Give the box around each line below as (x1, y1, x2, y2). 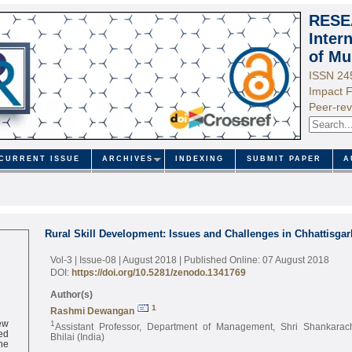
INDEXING (175, 155, 225, 163)
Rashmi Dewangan (49, 305, 134, 316)
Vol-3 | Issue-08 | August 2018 (49, 254, 179, 265)
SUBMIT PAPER (246, 155, 321, 163)
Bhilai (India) (49, 331, 104, 342)
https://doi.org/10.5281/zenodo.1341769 (71, 266, 246, 277)
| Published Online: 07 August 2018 (178, 254, 329, 265)
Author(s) (49, 288, 93, 299)
